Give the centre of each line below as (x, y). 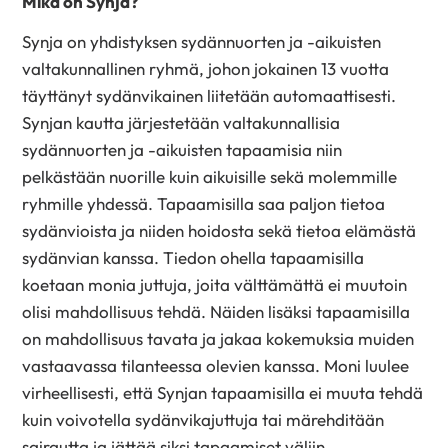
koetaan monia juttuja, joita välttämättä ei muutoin (215, 285)
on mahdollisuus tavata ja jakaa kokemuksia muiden (218, 339)
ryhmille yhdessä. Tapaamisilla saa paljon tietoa (204, 204)
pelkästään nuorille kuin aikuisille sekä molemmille (210, 177)
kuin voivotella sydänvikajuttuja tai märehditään (203, 420)
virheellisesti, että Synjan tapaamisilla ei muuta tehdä (223, 393)
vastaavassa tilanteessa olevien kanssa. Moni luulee (216, 366)
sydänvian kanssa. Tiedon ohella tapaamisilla (193, 258)
